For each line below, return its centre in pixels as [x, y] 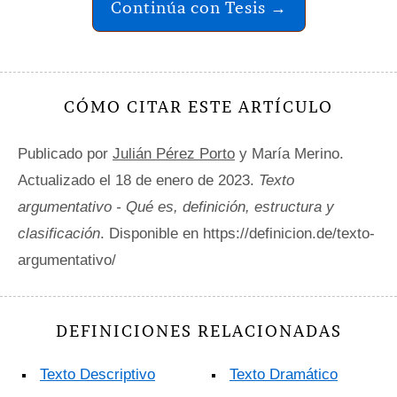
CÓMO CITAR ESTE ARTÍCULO [198, 106]
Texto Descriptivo [97, 374]
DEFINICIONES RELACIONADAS [198, 331]
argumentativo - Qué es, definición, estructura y [176, 206]
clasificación [59, 233]
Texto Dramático [284, 374]
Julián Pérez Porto [174, 153]
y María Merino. [289, 153]
